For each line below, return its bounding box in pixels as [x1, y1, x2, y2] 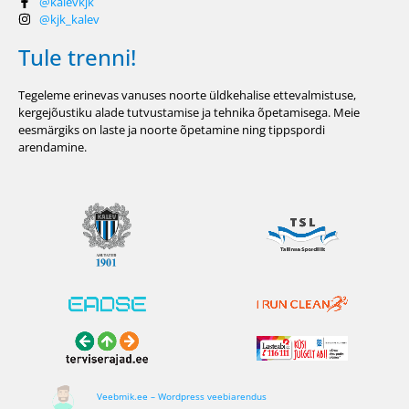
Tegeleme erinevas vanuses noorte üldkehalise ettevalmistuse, [18, 86, 356, 103]
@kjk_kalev [38, 10, 100, 27]
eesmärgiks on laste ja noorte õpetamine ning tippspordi [18, 121, 325, 138]
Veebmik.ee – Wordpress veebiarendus [96, 389, 267, 403]
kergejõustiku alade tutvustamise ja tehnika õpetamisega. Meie [18, 103, 360, 121]
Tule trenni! [18, 41, 136, 72]
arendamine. [18, 138, 87, 155]
